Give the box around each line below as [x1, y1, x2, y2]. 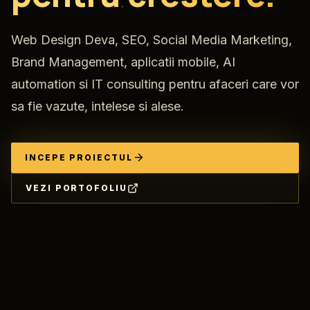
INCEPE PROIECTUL [25, 152, 133, 163]
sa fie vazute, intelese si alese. [11, 98, 184, 113]
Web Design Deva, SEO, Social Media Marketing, [11, 32, 292, 47]
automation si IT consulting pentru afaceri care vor [11, 76, 299, 91]
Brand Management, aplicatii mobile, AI [11, 54, 235, 69]
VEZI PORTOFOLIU [26, 182, 127, 193]
